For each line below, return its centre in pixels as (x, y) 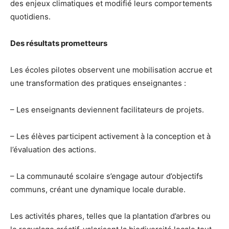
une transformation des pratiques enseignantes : (98, 83)
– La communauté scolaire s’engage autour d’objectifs (107, 176)
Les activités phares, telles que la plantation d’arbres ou (110, 216)
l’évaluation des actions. (53, 149)
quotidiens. (30, 16)
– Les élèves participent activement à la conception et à (110, 136)
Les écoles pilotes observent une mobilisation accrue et (111, 70)
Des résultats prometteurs (59, 43)
